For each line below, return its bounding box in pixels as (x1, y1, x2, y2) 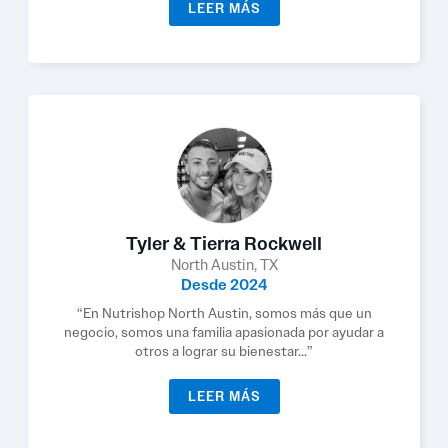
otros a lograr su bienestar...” (135, 342, 313, 360)
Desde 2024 (181, 275, 267, 295)
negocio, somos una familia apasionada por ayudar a (64, 323, 384, 341)
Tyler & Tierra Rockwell (126, 232, 322, 256)
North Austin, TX (170, 255, 278, 275)
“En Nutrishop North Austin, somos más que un (76, 304, 372, 322)
